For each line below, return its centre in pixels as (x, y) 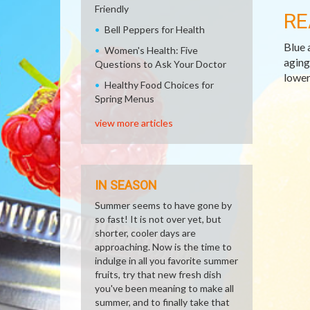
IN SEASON (126, 185)
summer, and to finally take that (162, 302)
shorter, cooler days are (145, 233)
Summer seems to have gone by (163, 205)
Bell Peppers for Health (155, 29)
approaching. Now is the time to (163, 247)
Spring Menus (125, 99)
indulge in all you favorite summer (166, 261)
